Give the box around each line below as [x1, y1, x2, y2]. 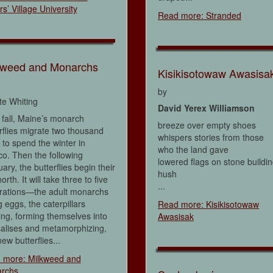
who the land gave [158, 143, 229, 156]
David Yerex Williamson [158, 102, 255, 115]
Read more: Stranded [158, 9, 241, 22]
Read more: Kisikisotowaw [158, 198, 259, 211]
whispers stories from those [158, 131, 264, 144]
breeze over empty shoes [158, 119, 256, 132]
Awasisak [158, 210, 194, 223]
